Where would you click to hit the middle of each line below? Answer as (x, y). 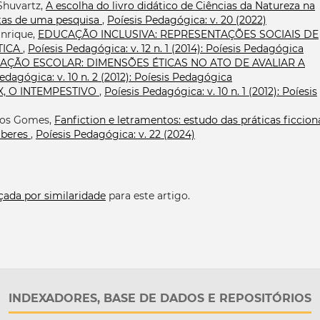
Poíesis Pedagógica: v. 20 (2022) (187, 20)
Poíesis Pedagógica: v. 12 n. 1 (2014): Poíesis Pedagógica (166, 48)
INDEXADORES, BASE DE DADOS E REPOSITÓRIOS (160, 298)
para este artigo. (148, 195)
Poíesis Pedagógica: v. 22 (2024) (115, 134)
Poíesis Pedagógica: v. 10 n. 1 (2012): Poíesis (211, 91)
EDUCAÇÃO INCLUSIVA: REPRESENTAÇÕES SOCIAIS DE (178, 34)
